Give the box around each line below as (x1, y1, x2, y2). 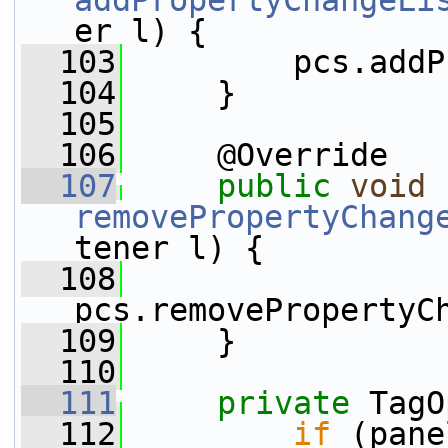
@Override (122, 137, 388, 173)
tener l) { (74, 230, 264, 266)
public (217, 168, 331, 204)
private (217, 385, 350, 421)
